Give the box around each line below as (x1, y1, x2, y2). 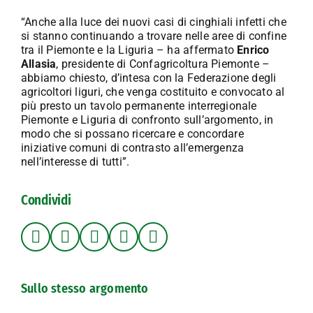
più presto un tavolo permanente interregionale (20, 99, 257, 113)
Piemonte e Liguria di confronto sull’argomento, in (20, 113, 274, 127)
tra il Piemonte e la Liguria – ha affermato (20, 43, 238, 57)
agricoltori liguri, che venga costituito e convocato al (20, 85, 285, 99)
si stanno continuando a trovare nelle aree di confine (20, 29, 287, 43)
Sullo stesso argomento (20, 281, 149, 297)
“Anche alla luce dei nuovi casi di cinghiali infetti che (20, 15, 286, 29)
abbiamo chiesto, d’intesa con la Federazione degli (20, 71, 277, 85)
